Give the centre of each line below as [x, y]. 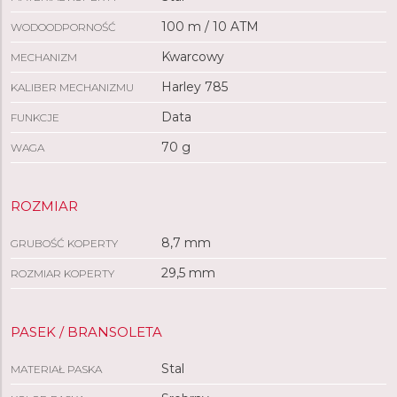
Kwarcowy [192, 57]
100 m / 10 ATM [210, 27]
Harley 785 [194, 87]
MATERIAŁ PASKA [56, 369]
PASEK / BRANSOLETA [86, 332]
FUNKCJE [35, 117]
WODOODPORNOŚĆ [63, 27]
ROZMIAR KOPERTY [62, 273]
